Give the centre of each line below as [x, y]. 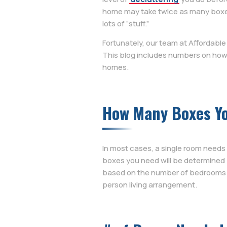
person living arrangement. [150, 185]
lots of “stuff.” [126, 24]
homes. [116, 67]
